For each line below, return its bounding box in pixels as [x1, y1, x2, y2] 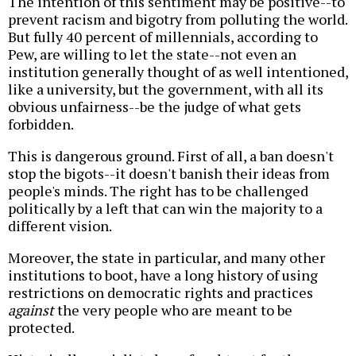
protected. [8, 318, 75, 338]
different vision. [8, 216, 112, 236]
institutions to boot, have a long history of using [8, 265, 318, 285]
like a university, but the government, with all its [8, 79, 323, 99]
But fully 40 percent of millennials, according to [8, 27, 318, 47]
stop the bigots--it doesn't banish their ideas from [8, 164, 330, 184]
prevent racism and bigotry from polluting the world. [8, 10, 347, 29]
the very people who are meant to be [54, 300, 292, 320]
